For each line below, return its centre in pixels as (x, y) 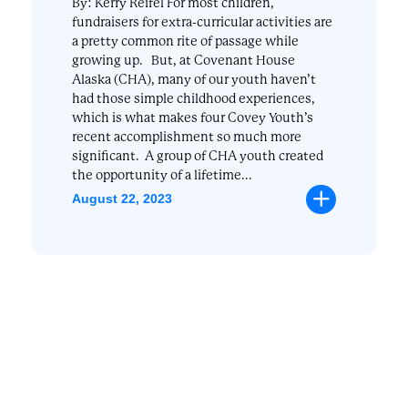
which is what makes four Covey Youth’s (192, 117)
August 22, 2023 (122, 199)
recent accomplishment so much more (186, 136)
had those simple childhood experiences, (193, 98)
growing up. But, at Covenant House (183, 60)
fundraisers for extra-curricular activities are (202, 21)
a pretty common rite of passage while (185, 41)
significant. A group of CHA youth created (197, 155)
